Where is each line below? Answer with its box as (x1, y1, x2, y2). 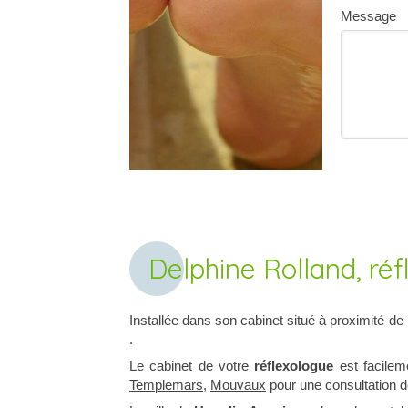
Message (340, 8, 396, 24)
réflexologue (254, 358, 334, 373)
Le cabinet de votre (129, 358, 255, 373)
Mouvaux (210, 377, 266, 393)
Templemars (129, 377, 203, 393)
